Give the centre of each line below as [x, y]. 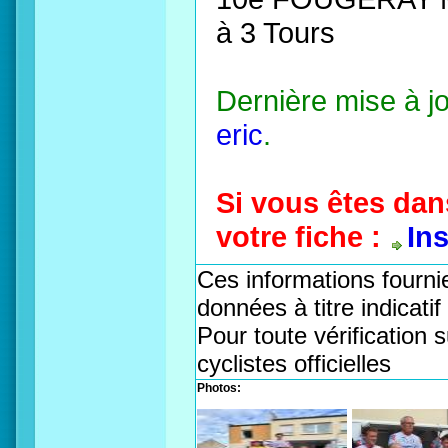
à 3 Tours [275, 32]
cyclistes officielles [294, 363]
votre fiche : [298, 236]
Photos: [219, 388]
